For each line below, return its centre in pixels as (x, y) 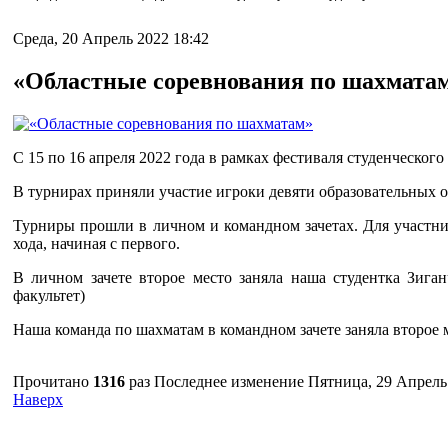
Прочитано (53, 381)
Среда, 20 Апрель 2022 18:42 (111, 38)
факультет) (49, 295)
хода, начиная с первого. (96, 243)
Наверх (38, 399)
